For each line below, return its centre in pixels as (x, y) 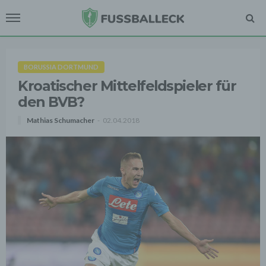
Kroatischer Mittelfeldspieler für (127, 86)
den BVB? (51, 102)
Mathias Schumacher (61, 120)
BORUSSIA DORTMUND (61, 67)
